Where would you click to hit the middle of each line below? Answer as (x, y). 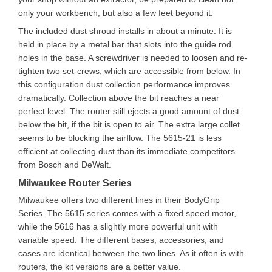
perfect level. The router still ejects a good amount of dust (129, 111)
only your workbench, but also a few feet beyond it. (116, 13)
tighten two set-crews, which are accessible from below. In (129, 71)
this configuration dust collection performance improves (124, 84)
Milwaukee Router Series (75, 183)
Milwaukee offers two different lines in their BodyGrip (119, 200)
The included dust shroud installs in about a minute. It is (125, 31)
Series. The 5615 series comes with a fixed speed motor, (127, 213)
